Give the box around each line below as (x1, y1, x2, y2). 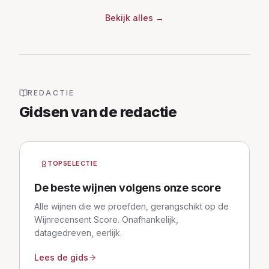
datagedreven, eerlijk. (34, 228, 122, 238)
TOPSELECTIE (47, 159, 98, 168)
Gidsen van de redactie (19, 103, 177, 121)
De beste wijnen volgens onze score (34, 181, 221, 194)
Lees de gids (34, 252, 88, 262)
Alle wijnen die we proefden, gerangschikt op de (34, 201, 229, 211)
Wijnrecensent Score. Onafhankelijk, (34, 214, 178, 225)
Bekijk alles (105, 13, 153, 23)
